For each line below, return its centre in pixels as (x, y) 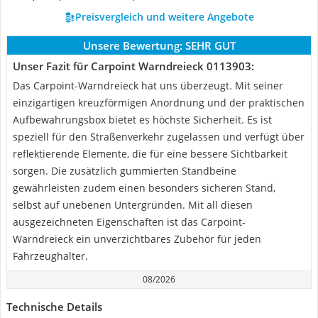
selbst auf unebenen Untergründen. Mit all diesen (133, 205)
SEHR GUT (210, 45)
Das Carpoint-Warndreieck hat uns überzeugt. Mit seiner (148, 86)
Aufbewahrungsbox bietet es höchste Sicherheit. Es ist (142, 120)
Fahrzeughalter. (50, 256)
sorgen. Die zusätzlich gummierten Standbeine (125, 171)
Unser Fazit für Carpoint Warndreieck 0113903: (133, 66)
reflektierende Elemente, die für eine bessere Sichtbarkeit (150, 154)
